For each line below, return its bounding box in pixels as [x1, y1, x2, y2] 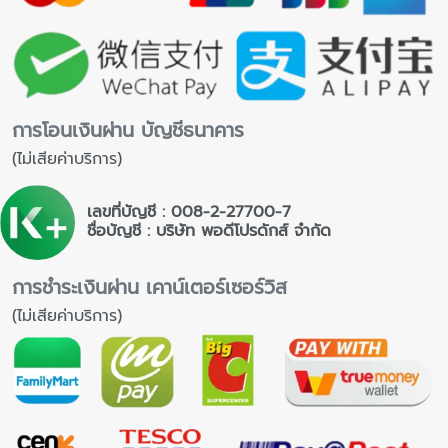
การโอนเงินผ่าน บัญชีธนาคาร [12, 115, 244, 145]
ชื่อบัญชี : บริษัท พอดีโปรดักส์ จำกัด [86, 219, 331, 244]
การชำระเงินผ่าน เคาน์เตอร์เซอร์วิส [12, 272, 287, 302]
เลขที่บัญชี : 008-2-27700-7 [86, 200, 291, 225]
